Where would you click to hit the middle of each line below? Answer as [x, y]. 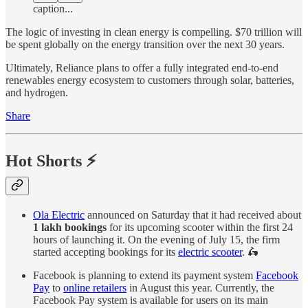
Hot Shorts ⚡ [51, 161]
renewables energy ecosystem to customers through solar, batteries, [150, 80]
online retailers [95, 287]
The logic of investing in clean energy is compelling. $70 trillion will [154, 32]
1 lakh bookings [70, 227]
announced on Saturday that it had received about [193, 214]
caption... [53, 9]
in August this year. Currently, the [200, 287]
